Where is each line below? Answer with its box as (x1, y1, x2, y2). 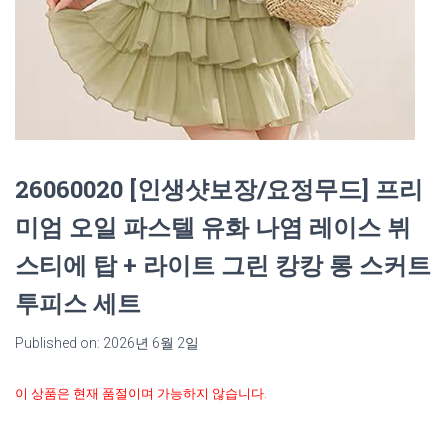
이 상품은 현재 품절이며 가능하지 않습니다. (15, 386, 267, 401)
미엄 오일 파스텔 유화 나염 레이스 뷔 (15, 211, 411, 243)
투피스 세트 (15, 287, 141, 319)
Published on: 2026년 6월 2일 (15, 335, 199, 351)
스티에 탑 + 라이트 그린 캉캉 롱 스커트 (15, 249, 431, 281)
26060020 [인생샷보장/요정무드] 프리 (15, 173, 423, 205)
